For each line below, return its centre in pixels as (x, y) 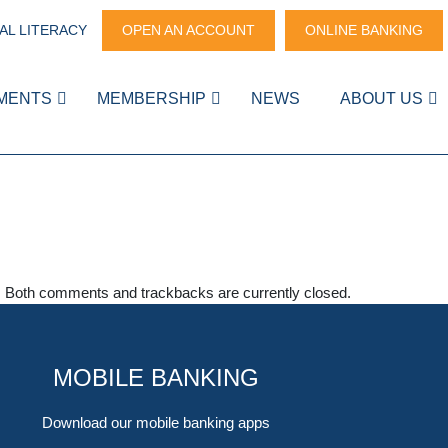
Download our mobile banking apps (156, 423)
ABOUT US (381, 98)
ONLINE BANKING (364, 30)
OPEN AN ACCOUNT (188, 30)
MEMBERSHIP (151, 98)
